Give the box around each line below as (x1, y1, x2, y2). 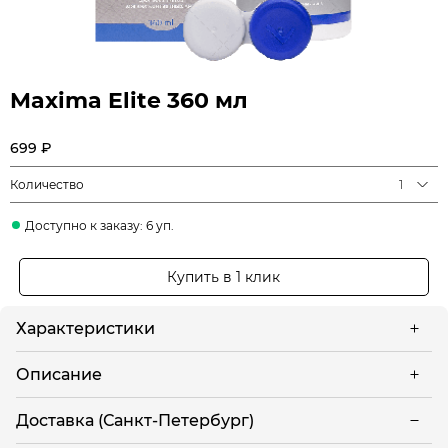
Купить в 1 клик (167, 267, 281, 286)
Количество (10, 177, 84, 192)
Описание (16, 365, 102, 384)
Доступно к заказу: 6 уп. (25, 218, 174, 233)
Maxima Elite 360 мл (10, 87, 248, 114)
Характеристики (16, 319, 155, 338)
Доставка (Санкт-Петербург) (16, 411, 254, 430)
